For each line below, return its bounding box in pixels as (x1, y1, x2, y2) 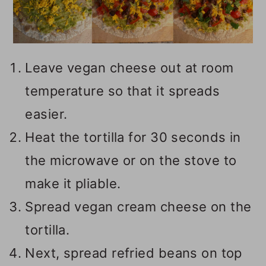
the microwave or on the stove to (25, 153, 237, 169)
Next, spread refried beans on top (25, 245, 242, 261)
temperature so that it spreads (25, 83, 220, 99)
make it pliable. (25, 176, 121, 192)
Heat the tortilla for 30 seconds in (25, 129, 241, 145)
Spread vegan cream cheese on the (25, 199, 252, 215)
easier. (25, 106, 68, 122)
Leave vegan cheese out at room (25, 60, 234, 76)
